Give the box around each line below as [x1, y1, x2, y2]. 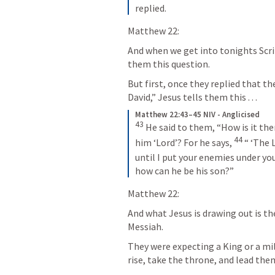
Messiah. [128, 220, 165, 233]
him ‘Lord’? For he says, [135, 136, 232, 149]
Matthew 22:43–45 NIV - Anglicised [135, 109, 260, 120]
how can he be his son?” [135, 165, 234, 177]
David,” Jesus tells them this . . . [128, 91, 257, 104]
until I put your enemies [135, 151, 234, 164]
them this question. [128, 58, 214, 71]
